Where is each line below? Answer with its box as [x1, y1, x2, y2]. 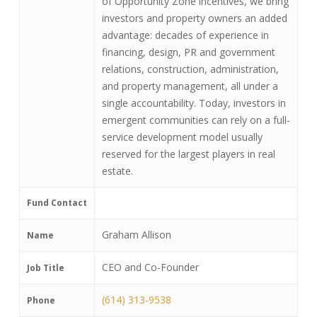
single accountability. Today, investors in [101, 96, 286, 110]
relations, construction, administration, [101, 62, 279, 76]
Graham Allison [101, 228, 171, 241]
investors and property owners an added [101, 11, 287, 25]
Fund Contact [26, 197, 87, 209]
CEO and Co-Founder [101, 260, 199, 274]
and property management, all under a [101, 79, 278, 93]
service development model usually [101, 130, 263, 144]
